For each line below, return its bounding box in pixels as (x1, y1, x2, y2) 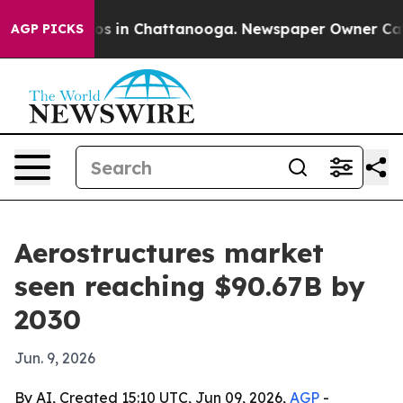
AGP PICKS (11, 21, 84, 37)
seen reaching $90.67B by (14, 269, 365, 303)
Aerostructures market (14, 236, 324, 270)
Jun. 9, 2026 (14, 349, 95, 367)
